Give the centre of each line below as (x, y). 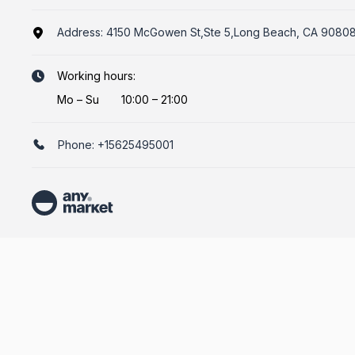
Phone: (78, 145)
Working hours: (96, 76)
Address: (82, 32)
